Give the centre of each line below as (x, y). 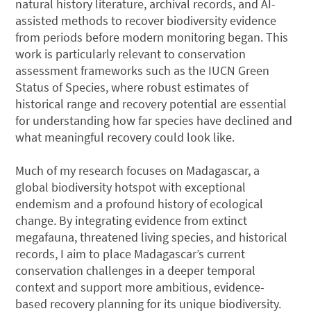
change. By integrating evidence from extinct (132, 220)
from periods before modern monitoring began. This (152, 37)
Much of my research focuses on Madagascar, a (138, 170)
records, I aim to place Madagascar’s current (131, 253)
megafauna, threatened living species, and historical (152, 237)
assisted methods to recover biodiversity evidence (146, 20)
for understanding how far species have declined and (154, 120)
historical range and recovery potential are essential (151, 103)
